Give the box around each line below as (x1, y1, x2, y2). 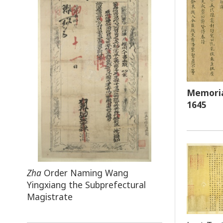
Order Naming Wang (41, 167, 128, 179)
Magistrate (26, 191, 73, 203)
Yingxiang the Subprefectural (26, 179, 146, 191)
